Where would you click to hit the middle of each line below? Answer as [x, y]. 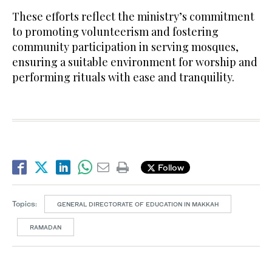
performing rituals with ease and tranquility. [123, 77]
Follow [170, 168]
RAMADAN [46, 227]
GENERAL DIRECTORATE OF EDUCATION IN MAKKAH [138, 204]
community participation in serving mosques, [125, 46]
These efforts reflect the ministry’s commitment [133, 16]
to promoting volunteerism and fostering [115, 31]
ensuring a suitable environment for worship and [135, 62]
